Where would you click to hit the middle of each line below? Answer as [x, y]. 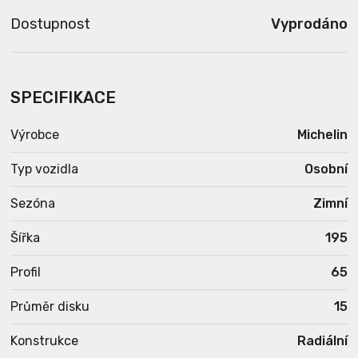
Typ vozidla [45, 169]
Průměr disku [50, 306]
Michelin [322, 135]
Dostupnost [51, 24]
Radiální [322, 341]
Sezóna [33, 203]
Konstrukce [45, 341]
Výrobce [35, 135]
